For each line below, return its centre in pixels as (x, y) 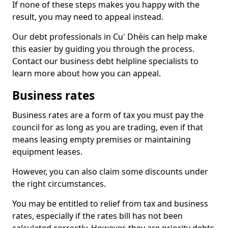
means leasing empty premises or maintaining (102, 139)
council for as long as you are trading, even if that (108, 127)
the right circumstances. (59, 184)
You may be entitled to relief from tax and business (110, 204)
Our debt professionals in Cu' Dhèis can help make (110, 37)
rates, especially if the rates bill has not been (97, 216)
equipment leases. (47, 152)
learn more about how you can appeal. (87, 73)
